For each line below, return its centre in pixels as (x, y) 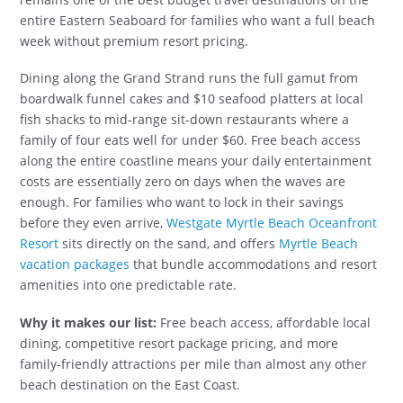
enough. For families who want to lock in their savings (182, 202)
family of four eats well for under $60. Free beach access (191, 140)
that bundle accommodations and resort (254, 264)
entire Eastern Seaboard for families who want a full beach (198, 21)
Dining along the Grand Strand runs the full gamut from (189, 78)
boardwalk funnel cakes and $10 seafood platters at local (192, 99)
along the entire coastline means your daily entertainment (196, 161)
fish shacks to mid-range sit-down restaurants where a (185, 120)
